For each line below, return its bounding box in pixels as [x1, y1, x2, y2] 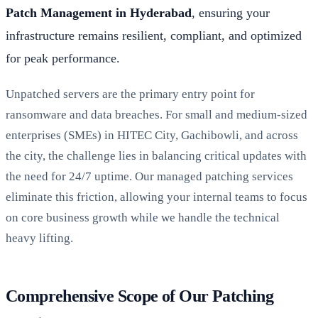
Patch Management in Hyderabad [6, 5, 192, 20]
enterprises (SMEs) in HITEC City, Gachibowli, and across [6, 128, 298, 142]
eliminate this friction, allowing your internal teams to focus [6, 190, 307, 204]
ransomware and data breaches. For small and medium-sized [6, 107, 307, 121]
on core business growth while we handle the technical [6, 210, 280, 224]
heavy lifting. [6, 231, 73, 245]
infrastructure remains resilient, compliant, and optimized [6, 28, 302, 43]
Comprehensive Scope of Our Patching [6, 286, 273, 305]
